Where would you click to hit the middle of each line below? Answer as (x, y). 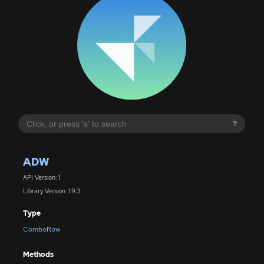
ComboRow (41, 230)
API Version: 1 (41, 178)
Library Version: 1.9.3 (51, 191)
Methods (38, 254)
